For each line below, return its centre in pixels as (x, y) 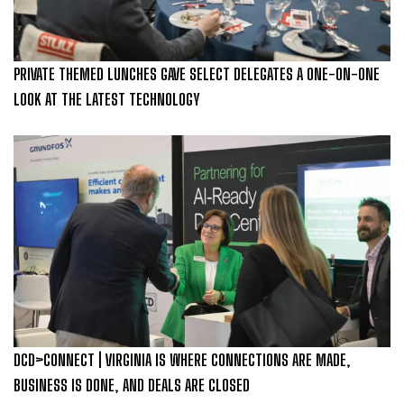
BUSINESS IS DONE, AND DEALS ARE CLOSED (132, 385)
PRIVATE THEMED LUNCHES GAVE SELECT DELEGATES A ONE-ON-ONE (197, 74)
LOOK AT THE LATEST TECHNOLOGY (107, 100)
